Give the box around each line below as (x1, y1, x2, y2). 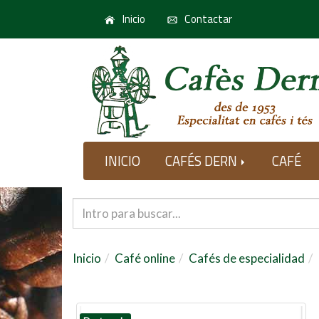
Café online (115, 251, 175, 266)
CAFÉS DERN (165, 151, 240, 171)
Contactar (182, 11, 232, 27)
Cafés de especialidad (189, 251, 305, 266)
